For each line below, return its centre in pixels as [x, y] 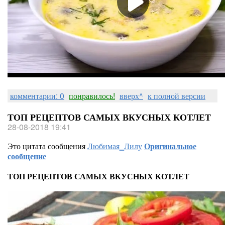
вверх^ [131, 96]
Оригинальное [170, 146]
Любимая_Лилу [115, 146]
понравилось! [92, 96]
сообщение [27, 156]
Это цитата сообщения [47, 146]
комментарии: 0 [37, 96]
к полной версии [177, 96]
